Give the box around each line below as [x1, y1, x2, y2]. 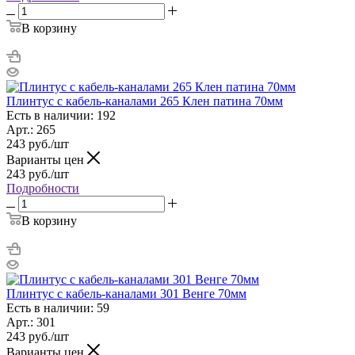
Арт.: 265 [6, 122, 55, 136]
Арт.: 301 [6, 315, 55, 329]
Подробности [6, 181, 79, 195]
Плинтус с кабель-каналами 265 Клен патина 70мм [6, 94, 283, 108]
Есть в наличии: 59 [6, 300, 109, 315]
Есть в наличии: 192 [6, 108, 116, 122]
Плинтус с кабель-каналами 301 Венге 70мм [6, 286, 246, 300]
